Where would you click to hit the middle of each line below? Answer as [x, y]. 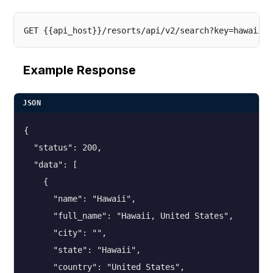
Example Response [80, 70]
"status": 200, [63, 147]
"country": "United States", [104, 267]
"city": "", [65, 233]
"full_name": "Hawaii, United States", [129, 216]
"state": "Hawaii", [82, 250]
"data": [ [51, 165]
